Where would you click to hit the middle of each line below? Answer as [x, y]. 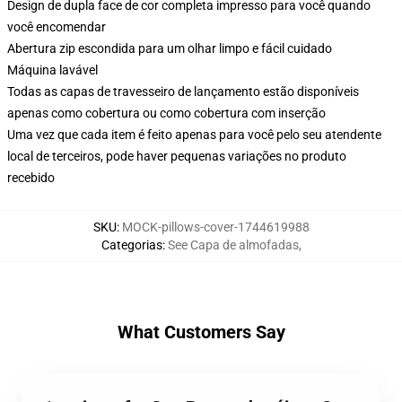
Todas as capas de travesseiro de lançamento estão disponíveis [183, 92]
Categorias [131, 245]
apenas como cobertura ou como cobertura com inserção [166, 113]
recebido [31, 178]
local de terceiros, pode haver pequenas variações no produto [177, 156]
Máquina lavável [52, 70]
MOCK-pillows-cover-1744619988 [215, 227]
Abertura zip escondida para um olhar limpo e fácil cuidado [170, 48]
